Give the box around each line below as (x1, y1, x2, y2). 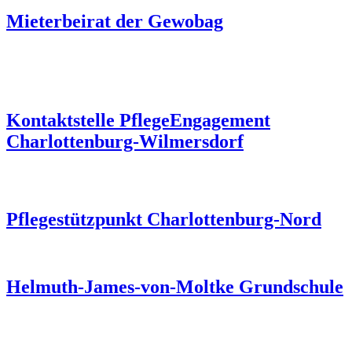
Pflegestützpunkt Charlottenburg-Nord (6, 208, 321, 229)
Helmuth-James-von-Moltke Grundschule (6, 276, 343, 297)
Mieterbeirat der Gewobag (6, 10, 223, 31)
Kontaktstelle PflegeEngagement (6, 109, 270, 130)
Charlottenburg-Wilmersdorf (6, 130, 244, 152)
